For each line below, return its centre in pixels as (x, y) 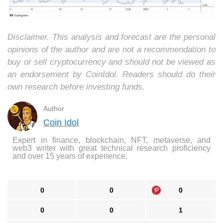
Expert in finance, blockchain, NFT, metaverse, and (111, 140)
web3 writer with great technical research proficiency (111, 148)
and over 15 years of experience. (70, 156)
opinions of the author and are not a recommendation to (111, 50)
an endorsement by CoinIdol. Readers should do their (111, 75)
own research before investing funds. (76, 87)
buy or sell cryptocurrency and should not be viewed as (111, 62)
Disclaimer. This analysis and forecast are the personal (111, 37)
